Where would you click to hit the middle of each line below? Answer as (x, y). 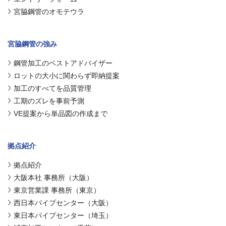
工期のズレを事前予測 (49, 101)
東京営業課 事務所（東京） (57, 190)
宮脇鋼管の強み (32, 44)
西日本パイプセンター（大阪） (63, 203)
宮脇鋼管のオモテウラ (49, 11)
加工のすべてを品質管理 (52, 88)
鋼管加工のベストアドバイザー (63, 63)
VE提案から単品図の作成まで (61, 113)
